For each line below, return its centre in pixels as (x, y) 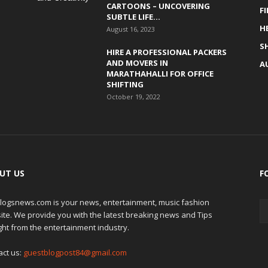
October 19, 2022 (133, 97)
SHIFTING (125, 84)
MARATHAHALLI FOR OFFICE (160, 74)
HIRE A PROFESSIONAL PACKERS (167, 52)
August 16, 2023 (131, 29)
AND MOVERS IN (137, 63)
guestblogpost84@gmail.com (75, 252)
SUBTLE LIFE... (133, 17)
